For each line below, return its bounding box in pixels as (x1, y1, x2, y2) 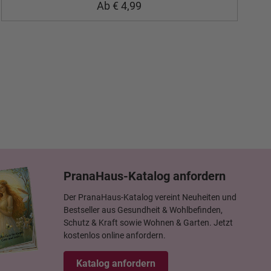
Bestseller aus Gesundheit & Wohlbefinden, (64, 205, 223, 215)
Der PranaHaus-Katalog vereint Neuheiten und (64, 192, 237, 202)
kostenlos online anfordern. (64, 230, 166, 240)
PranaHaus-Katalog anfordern (64, 169, 226, 183)
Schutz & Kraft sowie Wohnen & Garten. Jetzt (64, 218, 233, 227)
